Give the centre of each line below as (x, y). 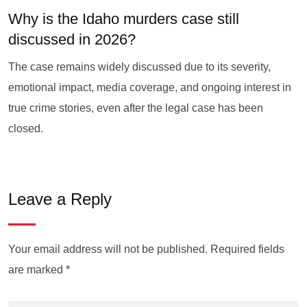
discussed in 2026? (72, 39)
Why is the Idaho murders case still (124, 19)
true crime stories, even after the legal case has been (136, 108)
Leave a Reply (60, 199)
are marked (37, 270)
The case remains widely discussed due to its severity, (139, 67)
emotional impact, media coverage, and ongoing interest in (150, 87)
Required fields (247, 249)
